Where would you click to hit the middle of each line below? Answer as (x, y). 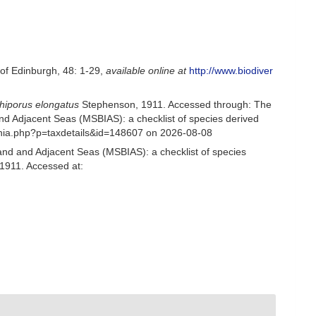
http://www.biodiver (231, 71)
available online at (146, 71)
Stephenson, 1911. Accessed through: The (176, 104)
